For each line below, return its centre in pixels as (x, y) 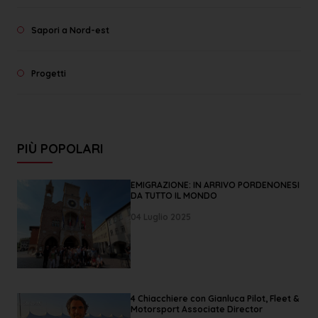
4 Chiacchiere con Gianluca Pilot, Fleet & (215, 298)
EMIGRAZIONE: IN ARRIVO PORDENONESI (215, 185)
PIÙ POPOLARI (60, 149)
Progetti (49, 74)
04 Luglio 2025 (161, 216)
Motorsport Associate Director (197, 309)
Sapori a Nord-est (70, 31)
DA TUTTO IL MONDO (174, 195)
